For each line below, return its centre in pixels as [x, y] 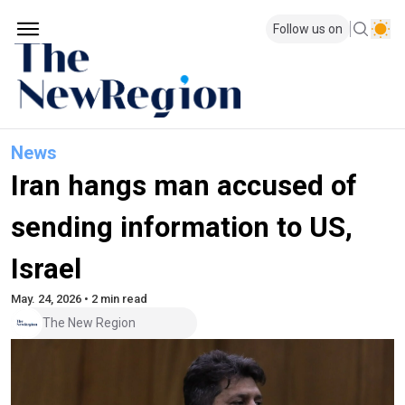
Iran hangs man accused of [184, 185]
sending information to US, [182, 227]
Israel [46, 268]
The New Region [89, 323]
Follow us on [308, 29]
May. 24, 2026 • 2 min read [79, 298]
